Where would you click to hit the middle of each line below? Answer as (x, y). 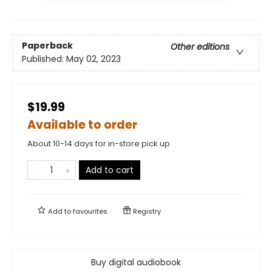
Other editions (200, 46)
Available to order (82, 124)
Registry (146, 211)
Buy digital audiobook (136, 262)
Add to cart (110, 170)
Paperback (47, 45)
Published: (44, 59)
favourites (90, 211)
